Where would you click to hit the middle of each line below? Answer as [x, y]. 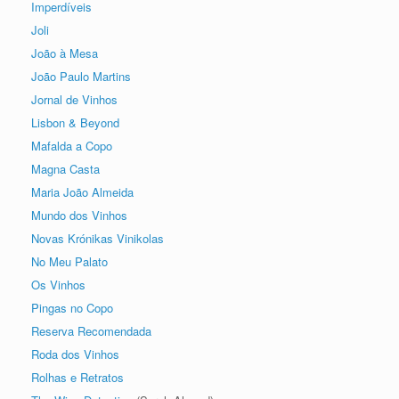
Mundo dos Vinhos [79, 216]
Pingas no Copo [72, 308]
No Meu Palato [69, 262]
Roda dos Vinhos [75, 354]
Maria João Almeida [82, 192]
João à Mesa [65, 53]
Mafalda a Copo [72, 146]
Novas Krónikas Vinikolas [98, 239]
